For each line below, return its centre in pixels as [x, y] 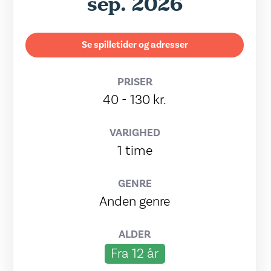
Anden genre [135, 201]
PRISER [135, 82]
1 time [135, 151]
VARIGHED [135, 133]
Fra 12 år [135, 253]
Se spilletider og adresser [135, 45]
